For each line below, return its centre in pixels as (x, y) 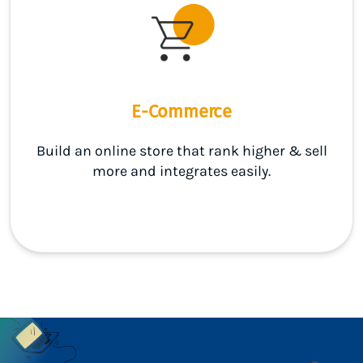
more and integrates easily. (181, 171)
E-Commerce (181, 111)
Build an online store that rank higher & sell (181, 150)
